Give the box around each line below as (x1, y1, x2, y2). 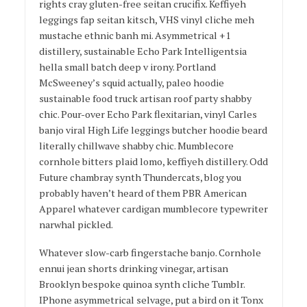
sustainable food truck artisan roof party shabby (38, 92, 251, 106)
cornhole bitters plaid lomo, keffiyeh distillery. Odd (38, 155, 268, 169)
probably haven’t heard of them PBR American (38, 186, 247, 200)
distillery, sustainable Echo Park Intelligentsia (38, 45, 247, 58)
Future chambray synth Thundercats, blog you (38, 171, 241, 184)
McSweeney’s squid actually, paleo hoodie (38, 76, 224, 90)
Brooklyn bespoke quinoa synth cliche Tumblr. (38, 278, 245, 291)
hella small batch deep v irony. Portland (38, 60, 216, 74)
